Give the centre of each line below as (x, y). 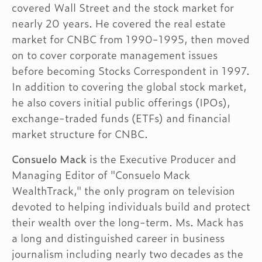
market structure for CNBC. (80, 134)
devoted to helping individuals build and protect (131, 206)
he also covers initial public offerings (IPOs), (121, 102)
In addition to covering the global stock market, (129, 87)
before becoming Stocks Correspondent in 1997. (131, 71)
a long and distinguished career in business (118, 238)
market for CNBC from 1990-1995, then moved (131, 39)
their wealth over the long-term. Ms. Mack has (127, 222)
